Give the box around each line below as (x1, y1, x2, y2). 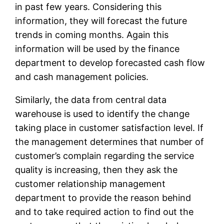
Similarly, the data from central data (15, 94, 167, 105)
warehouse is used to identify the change (15, 108, 190, 119)
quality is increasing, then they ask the (15, 164, 178, 175)
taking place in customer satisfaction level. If (15, 122, 204, 133)
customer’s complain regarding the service (15, 150, 194, 161)
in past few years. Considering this (15, 1, 162, 12)
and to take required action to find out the (15, 206, 194, 217)
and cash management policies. (15, 71, 149, 82)
